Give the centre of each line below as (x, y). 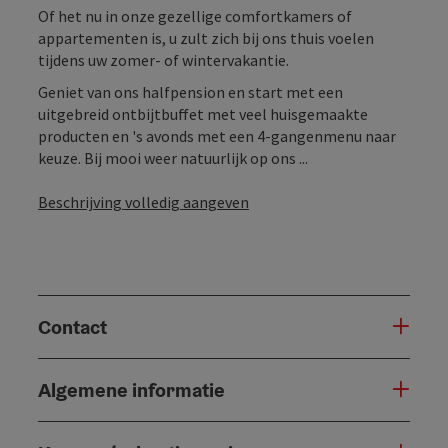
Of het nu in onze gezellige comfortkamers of (195, 15)
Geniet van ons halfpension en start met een (190, 91)
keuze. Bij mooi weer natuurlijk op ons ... (173, 157)
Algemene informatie (131, 389)
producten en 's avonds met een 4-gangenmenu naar (217, 135)
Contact (72, 326)
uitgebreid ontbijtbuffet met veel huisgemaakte (203, 113)
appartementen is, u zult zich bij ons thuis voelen (206, 37)
